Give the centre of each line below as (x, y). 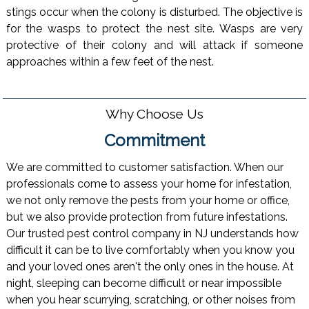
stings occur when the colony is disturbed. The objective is (154, 12)
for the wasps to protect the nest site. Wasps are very (154, 28)
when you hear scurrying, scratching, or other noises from (150, 300)
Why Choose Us (154, 113)
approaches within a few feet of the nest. (110, 61)
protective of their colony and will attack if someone (154, 45)
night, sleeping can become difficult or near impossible (143, 283)
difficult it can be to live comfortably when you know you (150, 250)
